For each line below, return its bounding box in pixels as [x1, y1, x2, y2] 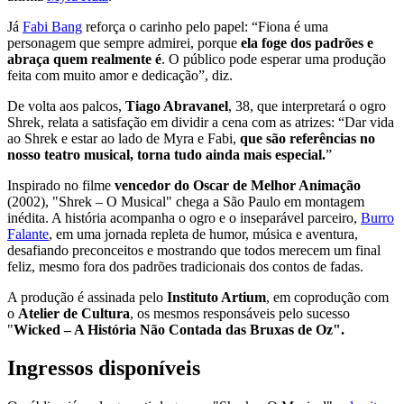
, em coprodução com [266, 289, 389, 305]
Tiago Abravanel [125, 97, 228, 114]
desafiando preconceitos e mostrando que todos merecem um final [7, 242, 381, 258]
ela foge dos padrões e [241, 34, 373, 50]
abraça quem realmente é [7, 50, 161, 67]
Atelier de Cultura [18, 305, 130, 321]
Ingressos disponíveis [7, 355, 200, 380]
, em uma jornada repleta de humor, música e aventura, [49, 225, 358, 242]
